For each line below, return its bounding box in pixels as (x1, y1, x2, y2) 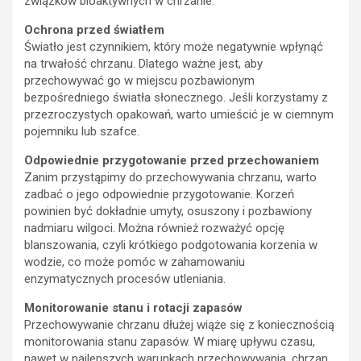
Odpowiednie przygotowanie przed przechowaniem (24, 153, 319, 168)
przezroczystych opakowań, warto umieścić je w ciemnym (24, 107, 334, 122)
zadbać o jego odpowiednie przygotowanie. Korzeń (24, 187, 294, 202)
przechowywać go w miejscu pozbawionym (24, 73, 255, 89)
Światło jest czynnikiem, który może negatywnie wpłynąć (24, 39, 323, 55)
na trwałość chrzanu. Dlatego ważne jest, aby (24, 56, 263, 72)
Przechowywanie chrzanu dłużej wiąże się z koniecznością (24, 317, 334, 333)
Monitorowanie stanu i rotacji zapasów (24, 301, 243, 316)
